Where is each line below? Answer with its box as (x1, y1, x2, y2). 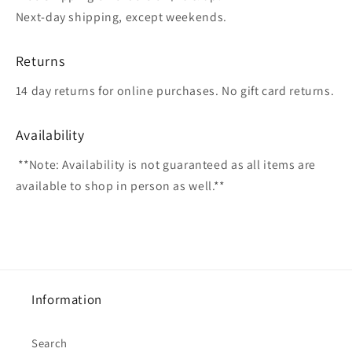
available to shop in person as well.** (15, 177, 225, 194)
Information (31, 291, 102, 309)
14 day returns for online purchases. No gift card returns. (15, 82, 335, 99)
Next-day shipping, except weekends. (15, 9, 227, 26)
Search (31, 335, 68, 350)
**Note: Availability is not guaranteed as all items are (15, 156, 317, 173)
